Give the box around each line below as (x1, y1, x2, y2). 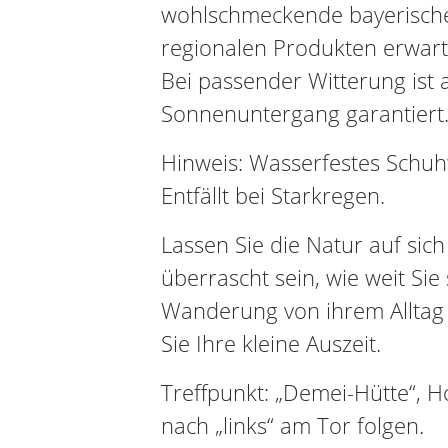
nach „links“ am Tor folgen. (160, 410, 424, 440)
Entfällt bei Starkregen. (160, 180, 385, 210)
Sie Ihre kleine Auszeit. (160, 328, 381, 358)
